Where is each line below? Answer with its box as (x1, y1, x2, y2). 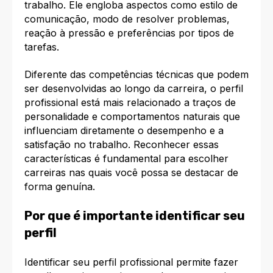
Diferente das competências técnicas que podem (24, 68, 249, 80)
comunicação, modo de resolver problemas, (24, 12, 230, 25)
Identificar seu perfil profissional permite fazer (24, 255, 238, 268)
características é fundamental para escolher (24, 152, 229, 165)
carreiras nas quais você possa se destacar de (24, 166, 238, 179)
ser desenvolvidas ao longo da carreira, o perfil (24, 82, 243, 94)
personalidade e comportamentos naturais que (24, 110, 240, 122)
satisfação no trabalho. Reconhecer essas (24, 138, 219, 151)
